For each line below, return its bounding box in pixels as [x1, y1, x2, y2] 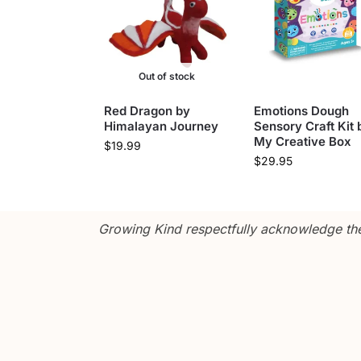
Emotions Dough [253, 102, 349, 118]
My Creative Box [253, 133, 351, 149]
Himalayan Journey [103, 118, 218, 134]
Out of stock [138, 69, 195, 82]
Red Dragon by [103, 102, 190, 118]
